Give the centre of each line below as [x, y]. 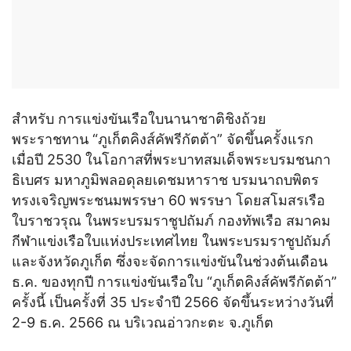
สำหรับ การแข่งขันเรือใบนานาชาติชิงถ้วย [139, 118]
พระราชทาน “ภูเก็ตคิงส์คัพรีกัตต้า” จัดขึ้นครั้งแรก [163, 139]
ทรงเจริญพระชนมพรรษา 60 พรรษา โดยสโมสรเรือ [168, 200]
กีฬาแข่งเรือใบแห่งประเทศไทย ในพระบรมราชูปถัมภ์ [171, 241]
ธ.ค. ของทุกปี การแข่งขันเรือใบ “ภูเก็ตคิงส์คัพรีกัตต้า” [174, 281]
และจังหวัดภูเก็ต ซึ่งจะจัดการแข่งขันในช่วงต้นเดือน [170, 261]
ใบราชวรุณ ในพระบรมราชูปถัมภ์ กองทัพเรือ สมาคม [171, 220]
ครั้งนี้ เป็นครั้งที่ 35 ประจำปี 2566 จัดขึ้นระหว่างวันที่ [173, 302]
